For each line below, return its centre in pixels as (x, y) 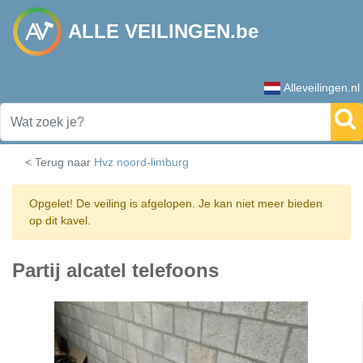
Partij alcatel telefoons (115, 270)
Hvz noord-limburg (141, 162)
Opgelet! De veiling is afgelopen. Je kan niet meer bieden (176, 203)
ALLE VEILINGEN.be (163, 31)
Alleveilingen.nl (322, 88)
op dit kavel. (60, 220)
